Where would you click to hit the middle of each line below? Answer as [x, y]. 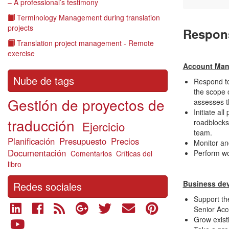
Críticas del [134, 153]
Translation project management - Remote [85, 43]
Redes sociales [48, 186]
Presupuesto [83, 141]
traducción [41, 125]
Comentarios [91, 153]
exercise [21, 53]
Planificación [31, 141]
